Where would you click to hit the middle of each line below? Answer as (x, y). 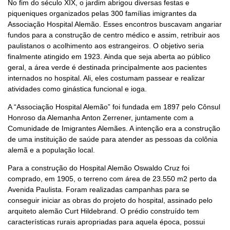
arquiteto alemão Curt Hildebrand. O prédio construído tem (103, 211)
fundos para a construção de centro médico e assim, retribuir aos (114, 35)
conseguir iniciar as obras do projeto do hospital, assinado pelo (110, 200)
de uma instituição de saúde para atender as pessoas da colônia (113, 139)
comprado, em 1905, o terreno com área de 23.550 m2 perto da (112, 179)
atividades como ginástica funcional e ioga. (78, 89)
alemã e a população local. (51, 150)
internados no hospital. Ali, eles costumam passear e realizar (106, 78)
